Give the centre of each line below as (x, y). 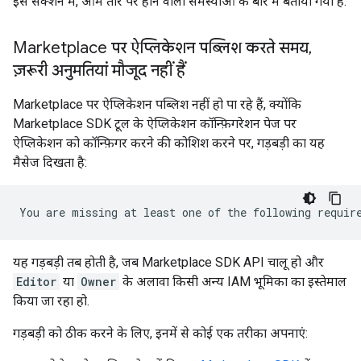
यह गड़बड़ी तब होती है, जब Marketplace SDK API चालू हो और (168, 262)
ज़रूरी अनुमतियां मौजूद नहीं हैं (99, 71)
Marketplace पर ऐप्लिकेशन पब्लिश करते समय (161, 48)
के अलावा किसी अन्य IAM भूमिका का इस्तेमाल (233, 282)
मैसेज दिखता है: (50, 162)
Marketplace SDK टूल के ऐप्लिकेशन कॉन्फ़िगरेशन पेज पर (155, 124)
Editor (36, 282)
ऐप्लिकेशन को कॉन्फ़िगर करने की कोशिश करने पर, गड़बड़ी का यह (169, 143)
